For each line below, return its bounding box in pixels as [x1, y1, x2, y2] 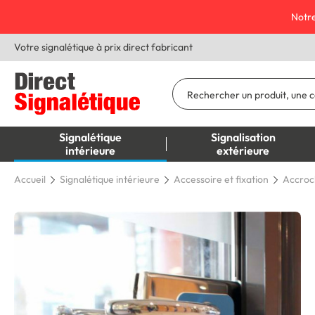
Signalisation [210, 130, 276, 145]
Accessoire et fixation [174, 173, 269, 186]
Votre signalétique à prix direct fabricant [14, 40, 193, 53]
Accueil [14, 173, 46, 186]
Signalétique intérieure [60, 173, 160, 186]
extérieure [217, 143, 270, 158]
